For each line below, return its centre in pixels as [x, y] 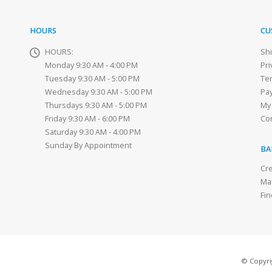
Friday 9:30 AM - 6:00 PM [87, 119]
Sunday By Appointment [88, 146]
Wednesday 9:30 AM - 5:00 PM [99, 92]
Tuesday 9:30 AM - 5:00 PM [92, 79]
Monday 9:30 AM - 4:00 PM [91, 66]
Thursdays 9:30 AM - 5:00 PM [96, 106]
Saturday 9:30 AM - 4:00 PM [93, 132]
